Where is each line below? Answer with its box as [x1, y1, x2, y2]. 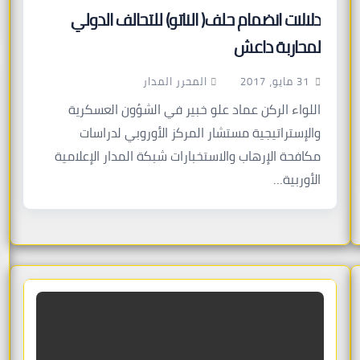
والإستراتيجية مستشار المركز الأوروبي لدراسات [80, 121, 321, 145]
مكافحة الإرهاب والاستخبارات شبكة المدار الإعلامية [55, 145, 321, 168]
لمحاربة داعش [233, 31, 321, 63]
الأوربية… [273, 168, 321, 191]
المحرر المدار [143, 72, 208, 91]
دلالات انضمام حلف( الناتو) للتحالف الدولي [71, 4, 321, 35]
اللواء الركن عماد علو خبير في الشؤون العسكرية [68, 98, 321, 121]
